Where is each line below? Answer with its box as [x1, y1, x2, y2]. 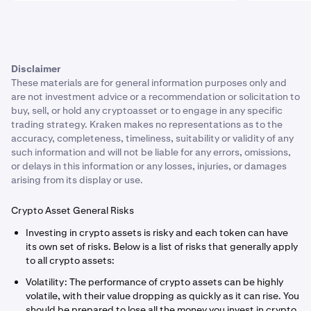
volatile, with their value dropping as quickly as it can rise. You [26, 289, 299, 302]
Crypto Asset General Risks [11, 204, 134, 217]
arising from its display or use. [11, 174, 143, 186]
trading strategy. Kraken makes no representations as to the [11, 118, 283, 131]
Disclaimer [11, 62, 60, 75]
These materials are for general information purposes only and [11, 76, 287, 89]
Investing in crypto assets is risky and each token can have [26, 226, 288, 239]
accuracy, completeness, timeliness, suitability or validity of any [11, 132, 294, 144]
